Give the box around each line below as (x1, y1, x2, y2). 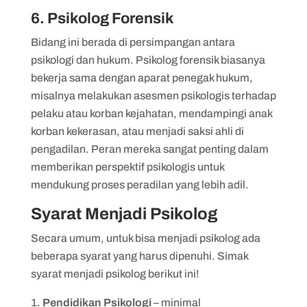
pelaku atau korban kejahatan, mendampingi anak (30, 107, 272, 119)
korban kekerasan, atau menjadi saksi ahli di (30, 125, 244, 137)
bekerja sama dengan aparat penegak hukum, (30, 71, 253, 84)
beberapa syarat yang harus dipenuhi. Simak (30, 249, 248, 262)
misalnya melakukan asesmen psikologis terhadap (30, 89, 276, 101)
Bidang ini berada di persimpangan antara (30, 36, 235, 48)
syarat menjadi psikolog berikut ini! (30, 267, 199, 280)
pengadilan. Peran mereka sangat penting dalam (30, 143, 269, 155)
